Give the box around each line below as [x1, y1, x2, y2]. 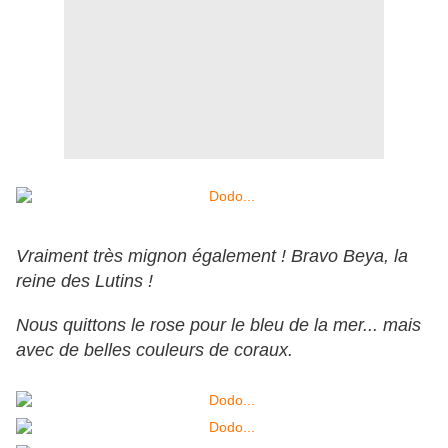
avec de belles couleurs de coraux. [16, 340, 293, 361]
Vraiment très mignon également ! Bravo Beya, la [16, 246, 408, 267]
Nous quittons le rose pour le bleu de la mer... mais [16, 315, 421, 336]
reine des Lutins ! [16, 271, 153, 292]
